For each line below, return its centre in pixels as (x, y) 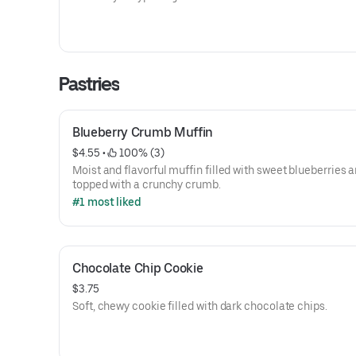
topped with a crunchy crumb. (147, 184)
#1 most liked (107, 202)
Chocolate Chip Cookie (138, 268)
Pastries (89, 84)
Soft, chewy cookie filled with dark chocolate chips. (200, 306)
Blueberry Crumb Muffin (143, 132)
